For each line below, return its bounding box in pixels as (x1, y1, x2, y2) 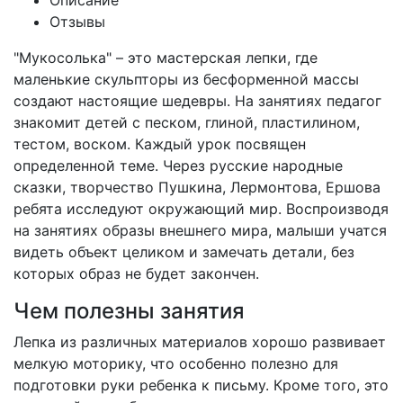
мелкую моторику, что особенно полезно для (13, 354, 338, 372)
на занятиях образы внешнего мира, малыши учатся (13, 221, 387, 239)
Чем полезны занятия (13, 298, 245, 324)
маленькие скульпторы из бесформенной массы (13, 70, 359, 88)
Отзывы (49, 13, 105, 31)
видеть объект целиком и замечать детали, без (13, 243, 354, 261)
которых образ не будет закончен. (13, 264, 259, 282)
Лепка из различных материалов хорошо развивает (13, 333, 386, 351)
